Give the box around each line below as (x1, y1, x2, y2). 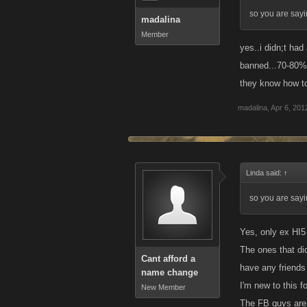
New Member (141, 283, 186, 291)
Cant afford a (141, 254, 195, 264)
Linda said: (246, 169, 284, 177)
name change (141, 267, 198, 278)
